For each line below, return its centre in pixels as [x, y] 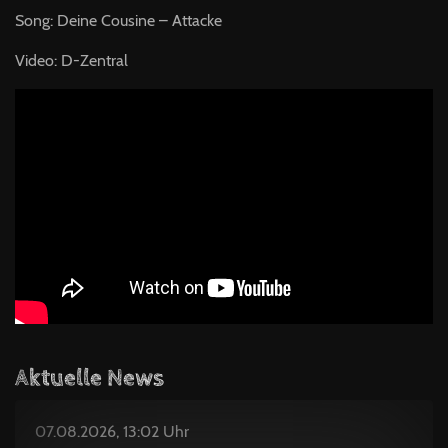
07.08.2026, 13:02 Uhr [112, 431]
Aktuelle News [89, 377]
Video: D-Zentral [71, 60]
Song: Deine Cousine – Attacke [118, 20]
